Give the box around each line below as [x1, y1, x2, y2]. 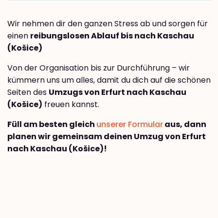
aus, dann [163, 119, 206, 130]
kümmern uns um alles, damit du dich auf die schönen [7, 74, 211, 86]
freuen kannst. [42, 99, 99, 110]
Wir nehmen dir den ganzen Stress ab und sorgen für [7, 18, 208, 30]
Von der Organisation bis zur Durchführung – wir [7, 62, 190, 74]
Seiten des [7, 87, 49, 98]
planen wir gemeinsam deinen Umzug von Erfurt [7, 131, 206, 143]
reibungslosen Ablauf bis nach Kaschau [30, 30, 194, 42]
